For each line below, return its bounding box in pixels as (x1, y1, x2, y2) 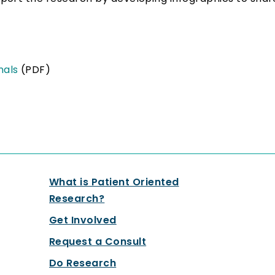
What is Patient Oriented (48, 175, 179, 190)
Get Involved (48, 213, 117, 228)
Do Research (48, 256, 117, 271)
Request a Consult (48, 234, 147, 249)
